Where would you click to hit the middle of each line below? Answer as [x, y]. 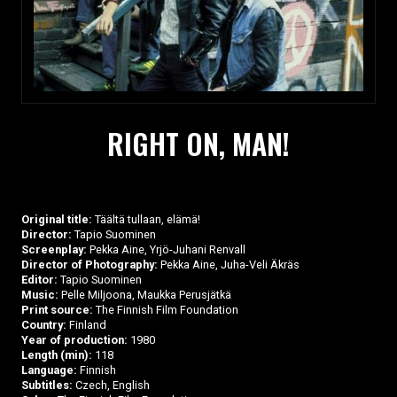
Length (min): [57, 355]
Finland [86, 325]
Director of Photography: [90, 265]
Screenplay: [54, 250]
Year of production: [74, 340]
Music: [40, 295]
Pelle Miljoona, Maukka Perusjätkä [145, 295]
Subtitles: [47, 385]
